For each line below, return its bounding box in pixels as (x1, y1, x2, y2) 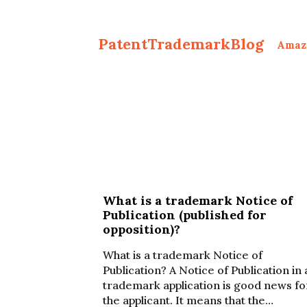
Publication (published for (103, 207, 267, 223)
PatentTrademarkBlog (98, 34, 264, 53)
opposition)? (103, 221, 180, 237)
